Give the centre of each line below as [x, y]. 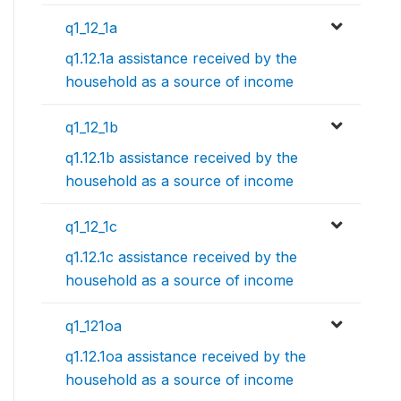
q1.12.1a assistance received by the [181, 59]
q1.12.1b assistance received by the [182, 158]
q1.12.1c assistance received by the [181, 257]
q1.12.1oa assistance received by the [186, 357]
